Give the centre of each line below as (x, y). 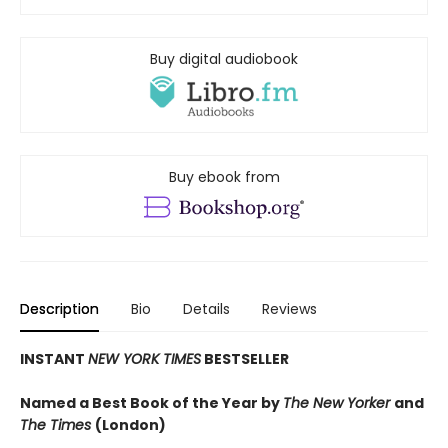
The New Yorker (338, 403)
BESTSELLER (245, 359)
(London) (130, 425)
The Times (57, 425)
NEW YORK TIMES (144, 359)
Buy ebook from (224, 177)
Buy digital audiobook (224, 59)
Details (206, 309)
